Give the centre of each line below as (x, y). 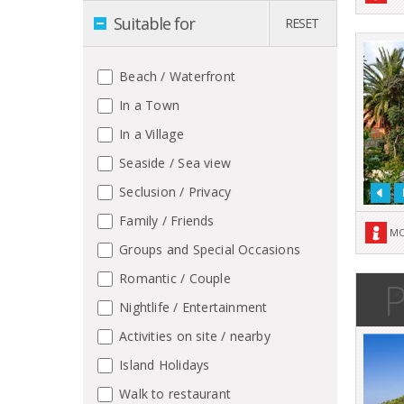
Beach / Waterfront (175, 76)
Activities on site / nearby (193, 335)
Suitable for (154, 23)
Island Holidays (163, 364)
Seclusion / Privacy (174, 191)
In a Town (148, 105)
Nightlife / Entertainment (192, 307)
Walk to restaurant (173, 393)
